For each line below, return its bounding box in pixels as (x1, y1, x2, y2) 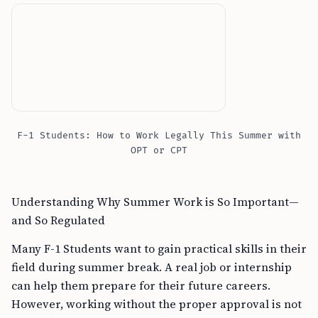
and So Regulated (11, 212, 105, 228)
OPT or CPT (131, 145, 187, 156)
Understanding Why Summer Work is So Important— (11, 194, 299, 209)
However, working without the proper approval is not (11, 296, 302, 312)
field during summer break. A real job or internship (11, 259, 292, 275)
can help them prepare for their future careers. (11, 278, 270, 293)
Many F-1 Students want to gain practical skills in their (11, 241, 307, 256)
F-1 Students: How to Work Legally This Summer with (17, 130, 301, 141)
